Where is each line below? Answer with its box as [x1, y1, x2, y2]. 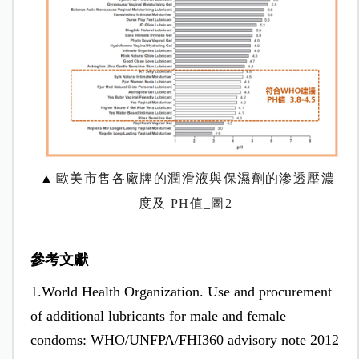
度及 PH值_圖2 [138, 196, 233, 210]
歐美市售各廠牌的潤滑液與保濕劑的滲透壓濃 [56, 171, 335, 185]
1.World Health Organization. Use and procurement [30, 283, 332, 300]
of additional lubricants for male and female [30, 307, 286, 324]
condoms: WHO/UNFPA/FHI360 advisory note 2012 [30, 331, 339, 348]
